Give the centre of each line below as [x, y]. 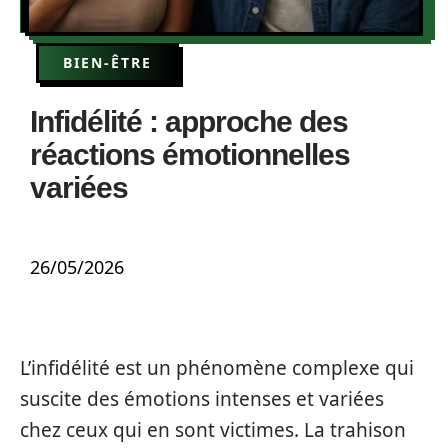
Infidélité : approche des [189, 121]
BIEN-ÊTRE [107, 62]
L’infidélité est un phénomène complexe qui [217, 368]
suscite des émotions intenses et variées [202, 399]
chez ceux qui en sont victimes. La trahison [213, 430]
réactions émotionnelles [190, 154]
